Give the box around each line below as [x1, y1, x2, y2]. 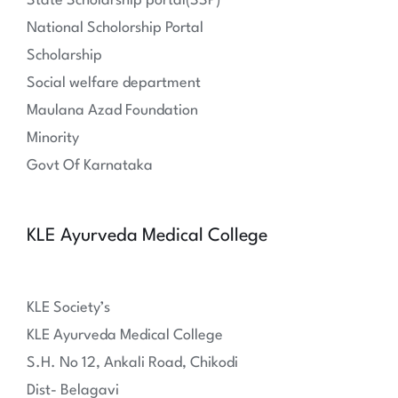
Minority [27, 131, 79, 147]
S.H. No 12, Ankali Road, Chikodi [27, 355, 238, 371]
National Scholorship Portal [27, 20, 203, 36]
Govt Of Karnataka [27, 158, 153, 174]
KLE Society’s [27, 300, 110, 316]
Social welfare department [27, 76, 201, 92]
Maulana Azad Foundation [27, 103, 198, 119]
